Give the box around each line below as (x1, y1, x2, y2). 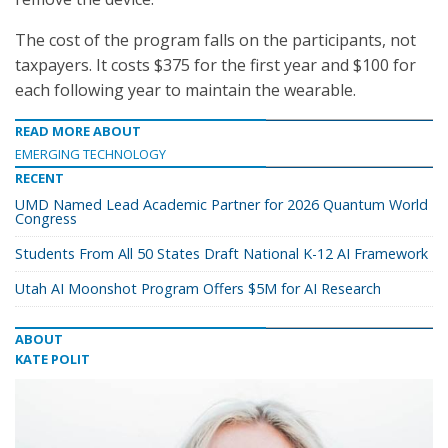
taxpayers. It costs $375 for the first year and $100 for (15, 54, 416, 76)
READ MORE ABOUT (15, 122, 141, 140)
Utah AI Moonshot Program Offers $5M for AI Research (15, 279, 381, 298)
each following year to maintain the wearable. (15, 79, 356, 101)
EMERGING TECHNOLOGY (15, 145, 166, 163)
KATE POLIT (15, 350, 90, 368)
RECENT (15, 169, 64, 187)
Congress (15, 209, 77, 228)
